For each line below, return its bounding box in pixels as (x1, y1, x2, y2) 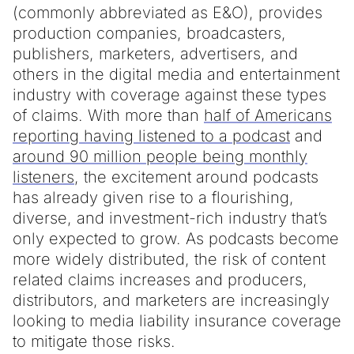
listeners (13, 167, 74, 186)
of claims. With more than (13, 105, 204, 125)
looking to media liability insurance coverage (13, 311, 341, 330)
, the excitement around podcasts (74, 167, 318, 186)
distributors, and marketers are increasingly (13, 290, 330, 310)
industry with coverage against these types (13, 85, 326, 104)
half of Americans (204, 105, 332, 125)
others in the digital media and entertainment (13, 64, 340, 84)
